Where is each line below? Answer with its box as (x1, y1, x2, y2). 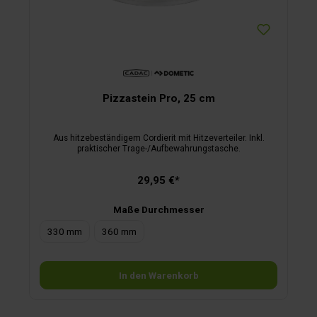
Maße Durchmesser (113, 203, 204, 215)
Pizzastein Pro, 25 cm (102, 92, 215, 105)
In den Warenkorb (118, 270, 199, 282)
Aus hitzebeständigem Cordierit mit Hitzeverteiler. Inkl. (52, 132, 265, 143)
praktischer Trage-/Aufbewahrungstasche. (76, 143, 241, 154)
